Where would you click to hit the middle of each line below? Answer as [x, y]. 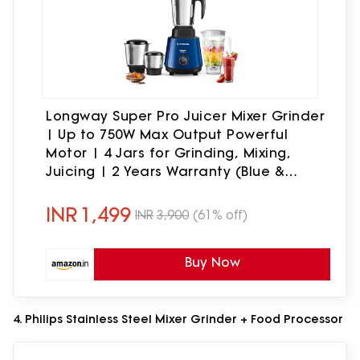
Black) [67, 190]
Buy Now [212, 262]
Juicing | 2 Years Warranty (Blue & [165, 172]
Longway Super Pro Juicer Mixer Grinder [185, 116]
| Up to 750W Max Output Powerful [167, 135]
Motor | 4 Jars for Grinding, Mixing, [168, 153]
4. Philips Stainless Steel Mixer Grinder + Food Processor [178, 319]
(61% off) [220, 215]
